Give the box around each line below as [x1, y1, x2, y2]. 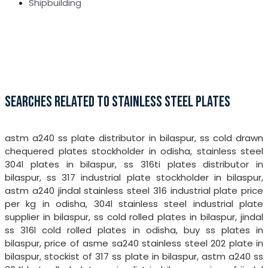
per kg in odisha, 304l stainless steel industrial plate [5, 197, 263, 210]
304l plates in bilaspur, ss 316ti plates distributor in [5, 157, 263, 170]
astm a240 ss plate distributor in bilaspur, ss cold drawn [5, 131, 263, 144]
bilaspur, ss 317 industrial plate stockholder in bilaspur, [5, 170, 263, 184]
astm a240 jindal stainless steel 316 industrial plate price [5, 184, 263, 197]
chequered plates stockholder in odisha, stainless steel [5, 144, 263, 157]
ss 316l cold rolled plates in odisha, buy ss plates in [5, 223, 263, 236]
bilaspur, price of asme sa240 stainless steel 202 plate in [5, 236, 263, 249]
